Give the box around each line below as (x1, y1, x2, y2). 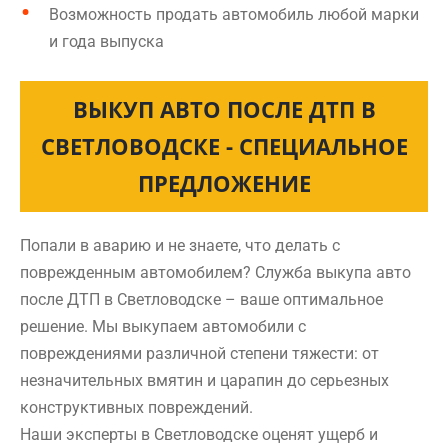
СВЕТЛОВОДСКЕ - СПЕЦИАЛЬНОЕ (40, 131, 408, 161)
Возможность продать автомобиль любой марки (49, 5, 419, 24)
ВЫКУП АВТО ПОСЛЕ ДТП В (72, 94, 376, 124)
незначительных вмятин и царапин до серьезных (20, 371, 389, 390)
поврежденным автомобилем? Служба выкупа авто (20, 263, 411, 282)
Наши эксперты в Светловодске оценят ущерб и (20, 425, 378, 444)
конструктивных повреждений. (20, 398, 253, 417)
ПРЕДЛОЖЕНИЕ (137, 168, 311, 198)
